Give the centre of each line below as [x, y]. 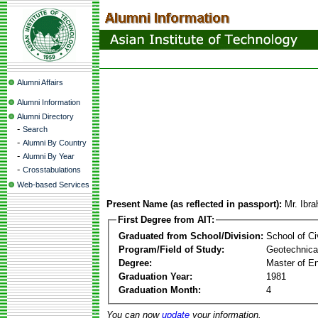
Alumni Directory [45, 116]
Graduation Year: [155, 276]
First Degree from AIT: [166, 220]
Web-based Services [53, 185]
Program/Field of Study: [171, 249]
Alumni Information [49, 102]
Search [35, 129]
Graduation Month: [160, 290]
